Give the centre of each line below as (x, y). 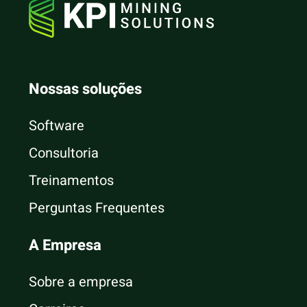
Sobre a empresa (81, 282)
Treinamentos (72, 180)
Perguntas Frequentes (97, 208)
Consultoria (64, 153)
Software (57, 125)
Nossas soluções (86, 89)
